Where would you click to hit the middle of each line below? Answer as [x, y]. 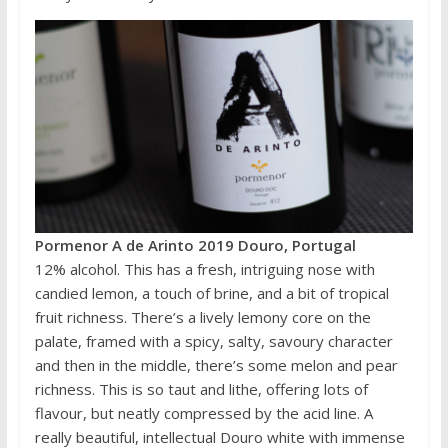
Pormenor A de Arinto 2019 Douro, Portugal [195, 244]
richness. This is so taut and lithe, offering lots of [201, 388]
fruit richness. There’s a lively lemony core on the [202, 316]
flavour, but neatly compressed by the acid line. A [203, 412]
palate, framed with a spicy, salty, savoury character [213, 340]
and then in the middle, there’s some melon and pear [216, 364]
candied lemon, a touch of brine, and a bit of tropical [211, 292]
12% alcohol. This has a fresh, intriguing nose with [204, 268]
